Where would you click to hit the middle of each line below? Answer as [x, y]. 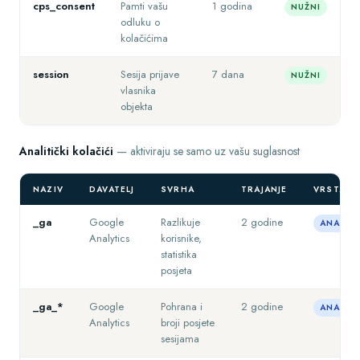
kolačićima [144, 38]
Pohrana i [182, 307]
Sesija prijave [150, 74]
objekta [137, 106]
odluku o [140, 22]
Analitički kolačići [66, 151]
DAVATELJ [112, 189]
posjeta [176, 270]
